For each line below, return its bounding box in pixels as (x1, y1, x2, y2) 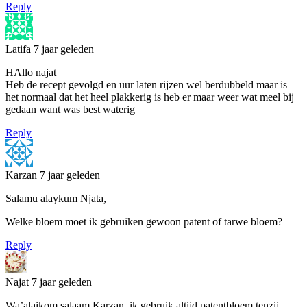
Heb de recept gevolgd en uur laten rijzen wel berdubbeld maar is (5, 78, 287, 90)
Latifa (5, 42, 34, 55)
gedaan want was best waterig (5, 103, 135, 115)
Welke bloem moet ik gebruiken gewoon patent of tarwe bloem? (5, 215, 282, 228)
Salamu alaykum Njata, (5, 192, 106, 204)
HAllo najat (5, 66, 56, 78)
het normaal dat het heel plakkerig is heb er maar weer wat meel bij (5, 90, 294, 103)
